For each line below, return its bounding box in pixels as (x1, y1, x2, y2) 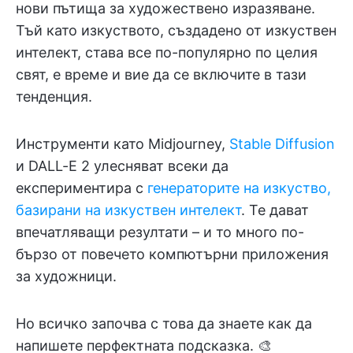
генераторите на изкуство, (147, 180, 331, 196)
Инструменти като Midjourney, (16, 136, 229, 152)
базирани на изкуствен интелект (16, 202, 241, 218)
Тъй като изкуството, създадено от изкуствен (16, 22, 336, 39)
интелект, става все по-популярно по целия (16, 44, 318, 61)
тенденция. (16, 88, 92, 105)
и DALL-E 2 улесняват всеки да (16, 158, 229, 174)
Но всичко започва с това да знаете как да (16, 315, 312, 332)
